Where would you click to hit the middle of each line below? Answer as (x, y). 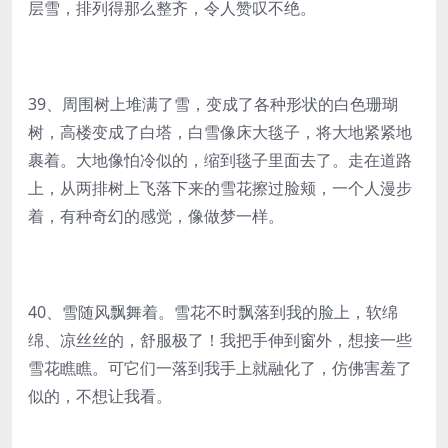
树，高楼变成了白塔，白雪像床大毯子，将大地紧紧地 (220, 132)
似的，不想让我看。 (100, 396)
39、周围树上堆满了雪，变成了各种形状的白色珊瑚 (213, 104)
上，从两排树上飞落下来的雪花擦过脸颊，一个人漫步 (220, 188)
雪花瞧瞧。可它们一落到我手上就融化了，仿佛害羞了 (220, 368)
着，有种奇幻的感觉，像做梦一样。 (156, 216)
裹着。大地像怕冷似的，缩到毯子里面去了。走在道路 (220, 160)
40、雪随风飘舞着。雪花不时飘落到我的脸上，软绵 (213, 312)
